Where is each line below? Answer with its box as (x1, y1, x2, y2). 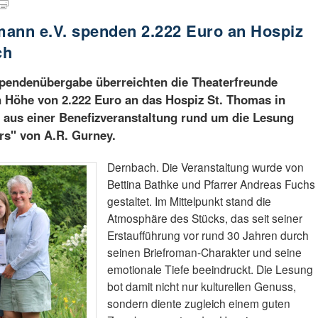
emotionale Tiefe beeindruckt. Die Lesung (106, 261, 313, 278)
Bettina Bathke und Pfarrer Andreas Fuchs (106, 176, 315, 192)
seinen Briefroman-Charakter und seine (106, 244, 302, 261)
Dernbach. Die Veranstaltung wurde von (106, 159, 304, 175)
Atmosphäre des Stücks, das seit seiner (106, 210, 302, 226)
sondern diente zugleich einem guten (106, 295, 290, 312)
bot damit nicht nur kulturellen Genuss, (106, 278, 296, 295)
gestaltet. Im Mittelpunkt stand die (106, 193, 271, 209)
